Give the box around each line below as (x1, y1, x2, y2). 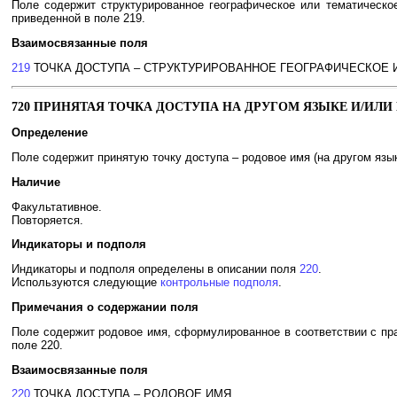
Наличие (12, 175, 60, 189)
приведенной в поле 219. (12, 12, 145, 26)
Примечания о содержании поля (12, 300, 198, 315)
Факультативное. (12, 199, 102, 214)
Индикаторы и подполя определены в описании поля (12, 262, 300, 276)
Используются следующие (12, 276, 160, 290)
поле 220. (12, 338, 63, 352)
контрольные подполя (160, 276, 278, 290)
